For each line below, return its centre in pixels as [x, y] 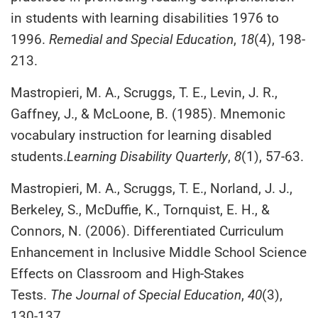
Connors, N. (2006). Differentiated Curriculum [147, 231]
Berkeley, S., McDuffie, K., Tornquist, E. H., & [140, 209]
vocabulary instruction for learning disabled [141, 135]
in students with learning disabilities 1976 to [145, 18]
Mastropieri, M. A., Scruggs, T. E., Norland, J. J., [152, 188]
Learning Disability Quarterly [147, 156]
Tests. [31, 295]
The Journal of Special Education [146, 295]
